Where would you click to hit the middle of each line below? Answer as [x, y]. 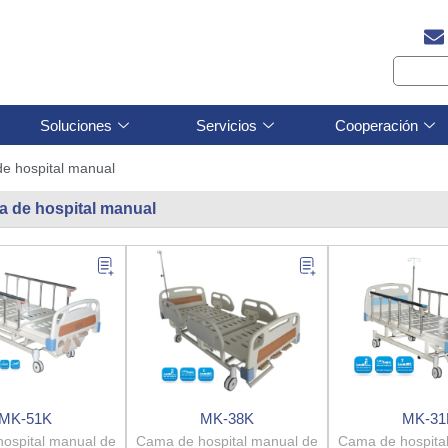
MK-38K [227, 419]
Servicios [226, 125]
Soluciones [76, 125]
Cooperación [376, 125]
